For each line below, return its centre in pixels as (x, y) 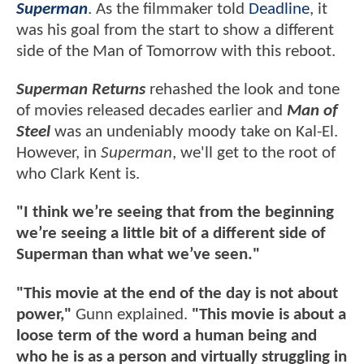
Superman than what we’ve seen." (138, 255)
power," (44, 314)
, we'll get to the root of (254, 154)
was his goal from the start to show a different (175, 30)
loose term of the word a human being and (167, 336)
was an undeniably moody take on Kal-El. (194, 132)
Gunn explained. (132, 314)
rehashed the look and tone (243, 90)
